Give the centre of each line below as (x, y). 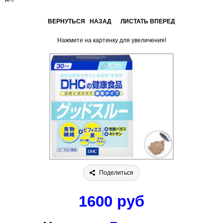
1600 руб (111, 201)
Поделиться (116, 172)
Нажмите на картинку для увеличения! (111, 40)
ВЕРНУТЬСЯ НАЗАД (80, 21)
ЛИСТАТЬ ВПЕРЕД (148, 21)
